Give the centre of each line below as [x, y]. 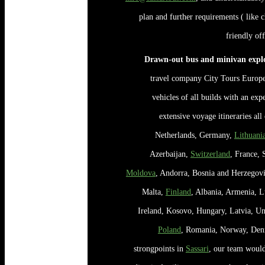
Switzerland [210, 153]
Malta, [153, 191]
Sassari [197, 248]
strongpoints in [159, 248]
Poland [169, 229]
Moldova [140, 172]
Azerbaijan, [170, 153]
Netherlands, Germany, [194, 135]
